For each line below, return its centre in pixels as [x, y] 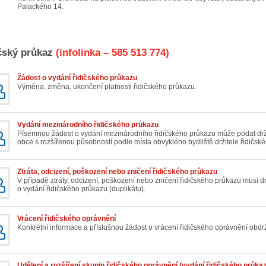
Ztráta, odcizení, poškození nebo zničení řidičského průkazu [117, 172]
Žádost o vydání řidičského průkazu [77, 78]
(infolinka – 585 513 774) [111, 53]
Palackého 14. [40, 7]
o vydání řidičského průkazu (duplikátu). [81, 189]
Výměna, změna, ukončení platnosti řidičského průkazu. [107, 87]
